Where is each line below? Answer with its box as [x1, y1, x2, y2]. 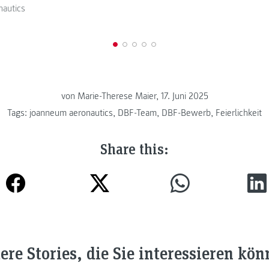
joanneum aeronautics [29, 107, 113, 119]
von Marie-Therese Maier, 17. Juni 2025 [61, 90, 208, 103]
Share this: [100, 139, 169, 159]
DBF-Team [118, 107, 157, 119]
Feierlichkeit [216, 107, 262, 119]
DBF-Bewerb [162, 107, 211, 119]
